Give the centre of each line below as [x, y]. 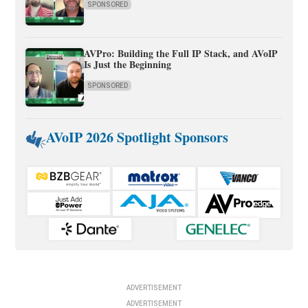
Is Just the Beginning [128, 65]
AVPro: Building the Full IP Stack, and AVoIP [181, 54]
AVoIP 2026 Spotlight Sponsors [137, 137]
